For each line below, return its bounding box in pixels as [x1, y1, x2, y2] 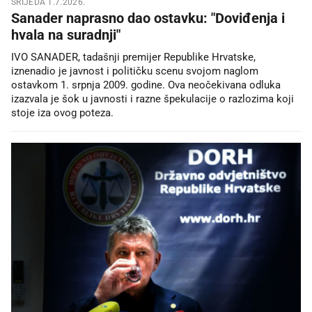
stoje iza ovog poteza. [11, 107, 114, 120]
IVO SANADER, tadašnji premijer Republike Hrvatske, [11, 51, 256, 64]
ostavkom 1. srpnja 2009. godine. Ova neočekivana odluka [11, 79, 281, 92]
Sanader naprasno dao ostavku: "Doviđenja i [11, 10, 285, 27]
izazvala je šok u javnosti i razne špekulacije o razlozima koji [11, 93, 294, 106]
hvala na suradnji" [11, 26, 120, 44]
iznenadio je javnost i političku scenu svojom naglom [11, 65, 258, 78]
